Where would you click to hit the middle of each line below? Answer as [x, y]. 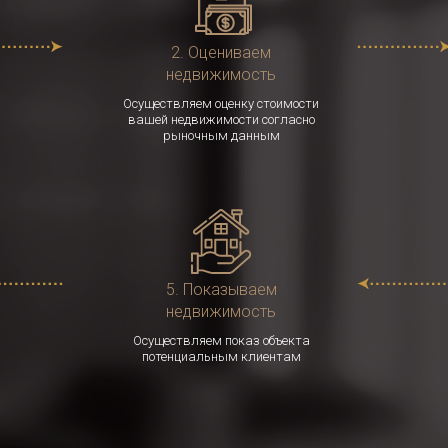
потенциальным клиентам [221, 356]
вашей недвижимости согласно [221, 119]
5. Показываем [221, 289]
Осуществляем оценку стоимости [221, 103]
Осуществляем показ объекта [221, 340]
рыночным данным [221, 135]
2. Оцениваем [221, 52]
